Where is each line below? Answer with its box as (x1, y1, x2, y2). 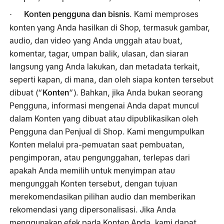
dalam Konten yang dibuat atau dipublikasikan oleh (9, 113, 198, 123)
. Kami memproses (129, 9, 199, 18)
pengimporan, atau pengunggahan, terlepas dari (9, 152, 190, 162)
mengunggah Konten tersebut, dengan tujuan (9, 178, 178, 188)
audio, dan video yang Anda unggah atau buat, (9, 35, 183, 45)
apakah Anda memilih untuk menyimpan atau (9, 165, 175, 175)
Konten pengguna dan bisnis (24, 9, 130, 18)
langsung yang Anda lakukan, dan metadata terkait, (9, 61, 200, 71)
